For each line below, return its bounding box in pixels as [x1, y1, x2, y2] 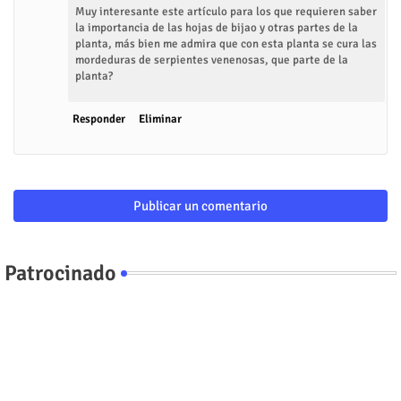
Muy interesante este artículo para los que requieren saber [75, 4, 377, 19]
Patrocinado [4, 259, 116, 286]
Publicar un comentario [133, 197, 268, 214]
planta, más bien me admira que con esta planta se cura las [75, 36, 377, 51]
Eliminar [139, 111, 182, 126]
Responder [73, 111, 125, 126]
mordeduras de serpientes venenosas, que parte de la [75, 52, 348, 67]
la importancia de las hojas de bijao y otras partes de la [75, 20, 358, 35]
